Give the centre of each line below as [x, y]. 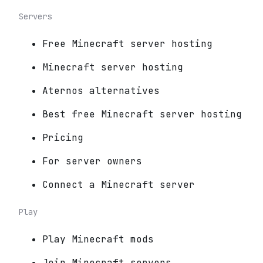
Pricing [63, 138]
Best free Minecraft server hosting [142, 114]
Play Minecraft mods [98, 240]
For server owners [92, 161]
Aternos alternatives [101, 91]
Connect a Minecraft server [119, 185]
